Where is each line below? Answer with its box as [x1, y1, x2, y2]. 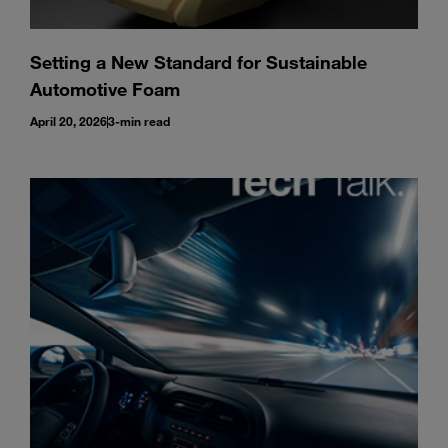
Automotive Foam [30, 78, 180, 100]
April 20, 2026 [30, 113, 107, 129]
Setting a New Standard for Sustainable [30, 51, 367, 73]
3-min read [108, 113, 170, 129]
